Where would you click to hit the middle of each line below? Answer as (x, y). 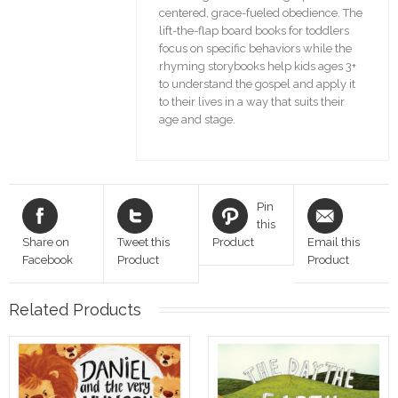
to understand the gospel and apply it (257, 84)
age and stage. (197, 120)
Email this (334, 243)
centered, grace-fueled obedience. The (260, 13)
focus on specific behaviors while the (255, 49)
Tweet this (143, 243)
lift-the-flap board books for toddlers (254, 31)
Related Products (75, 310)
